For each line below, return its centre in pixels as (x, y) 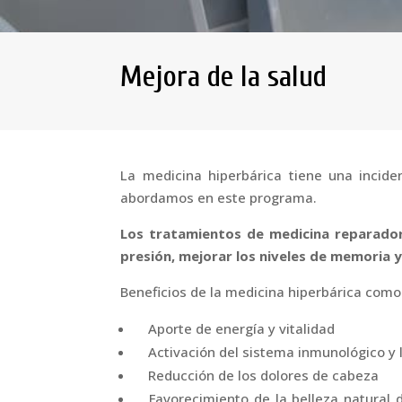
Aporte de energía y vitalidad (235, 329)
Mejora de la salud (224, 77)
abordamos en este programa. (219, 198)
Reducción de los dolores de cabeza (257, 376)
